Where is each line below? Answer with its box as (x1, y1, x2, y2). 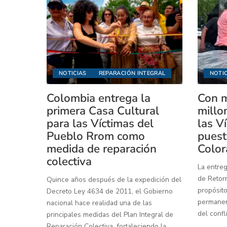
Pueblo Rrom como (47, 128, 145, 144)
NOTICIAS (59, 69, 87, 78)
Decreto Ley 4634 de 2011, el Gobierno (47, 186, 173, 197)
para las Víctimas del (47, 116, 154, 132)
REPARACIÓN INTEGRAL (98, 69, 166, 78)
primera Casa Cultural (47, 103, 159, 119)
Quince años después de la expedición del (47, 175, 181, 185)
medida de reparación (47, 141, 157, 157)
